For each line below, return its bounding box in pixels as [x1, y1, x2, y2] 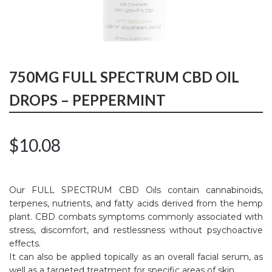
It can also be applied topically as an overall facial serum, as [9, 251, 263, 263]
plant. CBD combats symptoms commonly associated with [9, 211, 263, 223]
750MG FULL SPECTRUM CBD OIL [9, 68, 239, 86]
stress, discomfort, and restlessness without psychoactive [9, 225, 263, 236]
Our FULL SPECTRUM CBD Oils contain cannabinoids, [9, 185, 263, 196]
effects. [9, 238, 41, 250]
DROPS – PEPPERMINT [9, 91, 166, 109]
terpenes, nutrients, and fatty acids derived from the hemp [9, 198, 263, 209]
